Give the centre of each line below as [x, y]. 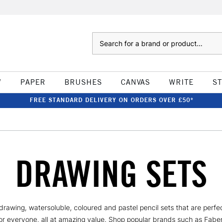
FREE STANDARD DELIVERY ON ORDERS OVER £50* [111, 100]
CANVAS [135, 82]
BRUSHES [83, 82]
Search [102, 37]
